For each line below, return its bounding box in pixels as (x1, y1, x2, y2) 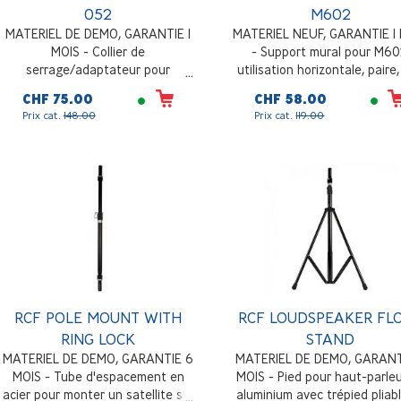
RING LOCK (61, 328, 136, 348)
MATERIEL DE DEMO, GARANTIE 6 (3, 350, 194, 366)
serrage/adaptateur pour (26, 61, 171, 77)
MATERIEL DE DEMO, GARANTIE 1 (5, 25, 192, 41)
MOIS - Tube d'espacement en (12, 368, 184, 384)
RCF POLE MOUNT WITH (14, 307, 183, 327)
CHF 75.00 (21, 90, 93, 107)
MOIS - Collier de (51, 43, 146, 59)
